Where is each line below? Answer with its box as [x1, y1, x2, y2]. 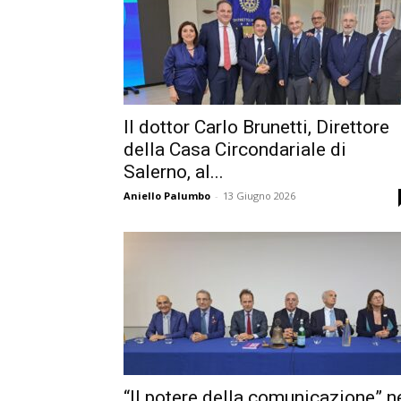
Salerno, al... [124, 161, 224, 183]
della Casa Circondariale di [124, 139, 346, 160]
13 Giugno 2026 [223, 189, 295, 202]
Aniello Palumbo [124, 189, 210, 202]
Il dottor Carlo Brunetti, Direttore [124, 116, 389, 138]
